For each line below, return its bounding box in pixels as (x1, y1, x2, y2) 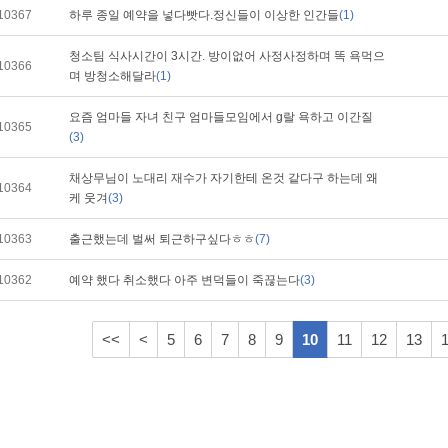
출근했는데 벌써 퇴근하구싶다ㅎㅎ (69, 232, 255, 246)
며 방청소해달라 (69, 69, 156, 83)
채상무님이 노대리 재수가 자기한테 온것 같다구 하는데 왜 (69, 171, 378, 185)
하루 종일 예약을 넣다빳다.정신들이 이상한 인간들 (69, 8, 339, 22)
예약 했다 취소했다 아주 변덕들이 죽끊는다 (69, 273, 300, 287)
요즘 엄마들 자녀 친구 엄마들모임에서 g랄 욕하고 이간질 (69, 110, 373, 124)
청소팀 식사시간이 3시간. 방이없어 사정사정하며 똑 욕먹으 (69, 49, 385, 63)
